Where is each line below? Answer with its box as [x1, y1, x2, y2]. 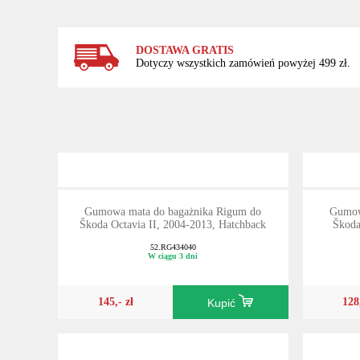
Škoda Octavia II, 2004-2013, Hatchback [80, 219, 267, 231]
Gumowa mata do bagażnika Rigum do [84, 206, 262, 219]
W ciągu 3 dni [148, 252, 198, 261]
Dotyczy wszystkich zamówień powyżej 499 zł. [135, 57, 350, 70]
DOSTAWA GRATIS [135, 44, 234, 57]
